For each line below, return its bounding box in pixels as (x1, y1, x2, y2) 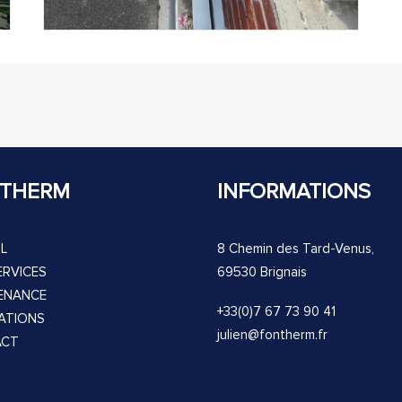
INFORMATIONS (217, 179, 371, 205)
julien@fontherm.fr (217, 327, 328, 343)
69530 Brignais (217, 264, 307, 280)
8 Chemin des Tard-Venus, (217, 240, 374, 257)
